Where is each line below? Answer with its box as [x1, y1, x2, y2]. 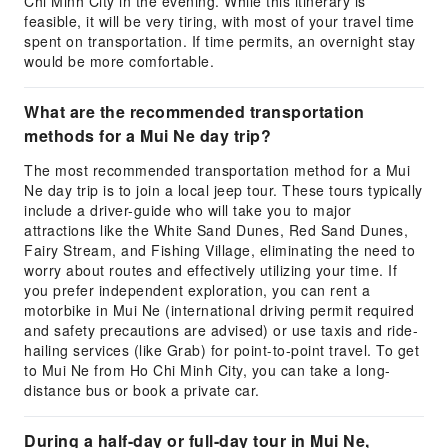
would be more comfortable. [24, 51, 214, 71]
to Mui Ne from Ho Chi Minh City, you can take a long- [24, 360, 391, 380]
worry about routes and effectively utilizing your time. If [24, 260, 397, 280]
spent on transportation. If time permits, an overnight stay [24, 31, 416, 51]
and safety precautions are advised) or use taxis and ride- [24, 320, 418, 340]
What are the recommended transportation [24, 100, 365, 123]
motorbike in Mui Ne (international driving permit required [24, 300, 414, 320]
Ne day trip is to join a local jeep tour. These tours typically [24, 180, 423, 200]
